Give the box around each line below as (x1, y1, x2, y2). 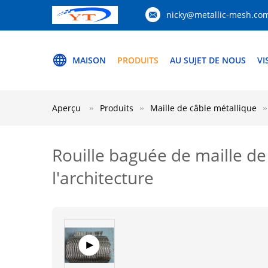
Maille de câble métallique (150, 102, 257, 114)
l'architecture (52, 166, 154, 189)
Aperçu (52, 102, 81, 114)
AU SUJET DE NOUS (170, 54, 246, 66)
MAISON (72, 54, 106, 66)
